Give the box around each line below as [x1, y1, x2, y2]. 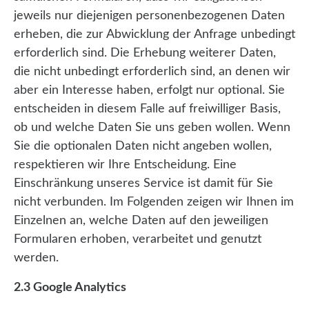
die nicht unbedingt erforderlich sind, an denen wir [14, 66, 290, 79]
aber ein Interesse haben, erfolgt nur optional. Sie [14, 84, 285, 97]
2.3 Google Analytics [14, 281, 126, 295]
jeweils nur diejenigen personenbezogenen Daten [14, 10, 285, 23]
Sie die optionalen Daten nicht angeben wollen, [14, 140, 272, 153]
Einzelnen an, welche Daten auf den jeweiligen [14, 215, 268, 228]
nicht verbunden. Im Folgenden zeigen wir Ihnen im [14, 196, 294, 209]
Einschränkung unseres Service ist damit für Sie [14, 177, 273, 190]
